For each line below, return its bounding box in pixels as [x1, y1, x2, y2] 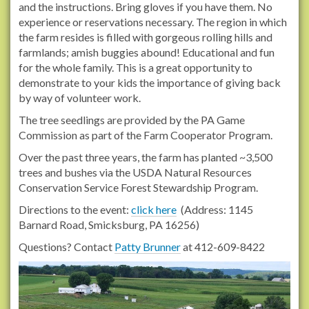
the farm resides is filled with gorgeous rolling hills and [19, 30, 272, 44]
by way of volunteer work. [19, 91, 143, 105]
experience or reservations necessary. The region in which [19, 15, 287, 29]
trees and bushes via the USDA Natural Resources [19, 166, 252, 179]
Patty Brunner [114, 240, 181, 254]
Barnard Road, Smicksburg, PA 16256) [19, 218, 199, 232]
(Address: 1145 [177, 203, 253, 217]
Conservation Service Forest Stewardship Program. [19, 181, 262, 195]
